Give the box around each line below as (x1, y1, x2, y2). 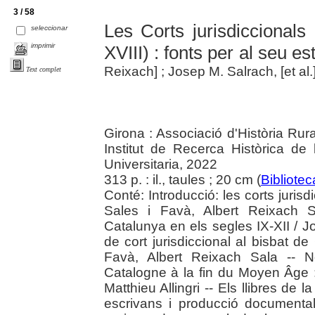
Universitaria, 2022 (103, 157, 217, 172)
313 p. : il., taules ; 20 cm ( (103, 172, 261, 188)
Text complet (26, 65, 61, 73)
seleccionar (31, 23, 68, 32)
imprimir (31, 41, 56, 50)
